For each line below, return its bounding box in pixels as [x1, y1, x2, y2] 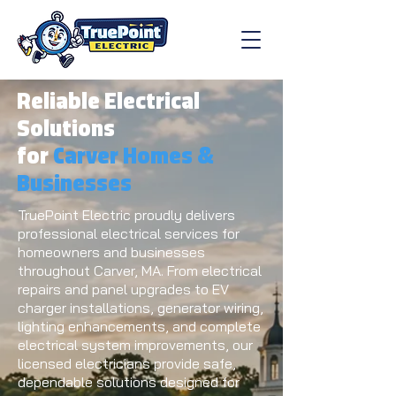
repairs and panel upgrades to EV [18, 280, 229, 298]
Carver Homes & [53, 146, 214, 170]
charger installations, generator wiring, [18, 299, 263, 316]
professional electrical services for [18, 225, 240, 242]
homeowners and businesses [18, 243, 205, 261]
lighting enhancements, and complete [18, 317, 261, 335]
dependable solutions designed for [18, 373, 240, 391]
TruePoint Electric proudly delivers [18, 206, 235, 224]
